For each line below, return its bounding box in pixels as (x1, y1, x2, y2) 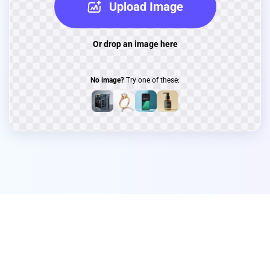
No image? (90, 75, 124, 84)
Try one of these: (124, 75, 180, 84)
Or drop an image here (92, 39, 178, 49)
